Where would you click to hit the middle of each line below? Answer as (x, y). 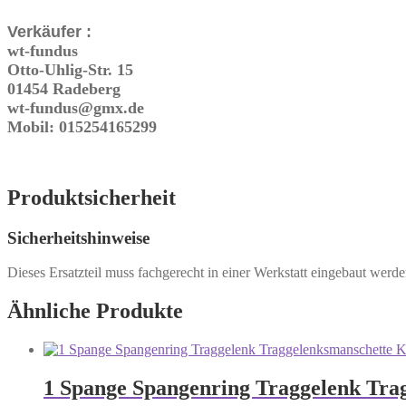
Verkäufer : (52, 31)
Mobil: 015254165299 (82, 126)
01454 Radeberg (64, 88)
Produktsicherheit (92, 197)
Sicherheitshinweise (78, 237)
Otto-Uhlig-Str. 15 (70, 69)
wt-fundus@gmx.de (76, 107)
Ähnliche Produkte (95, 311)
